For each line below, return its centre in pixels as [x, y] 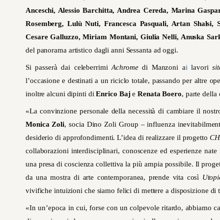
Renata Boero [160, 94]
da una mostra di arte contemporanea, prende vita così [114, 178]
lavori [200, 68]
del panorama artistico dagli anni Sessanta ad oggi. [102, 50]
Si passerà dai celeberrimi [69, 68]
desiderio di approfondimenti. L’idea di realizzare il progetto [118, 138]
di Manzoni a [162, 68]
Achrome [125, 68]
